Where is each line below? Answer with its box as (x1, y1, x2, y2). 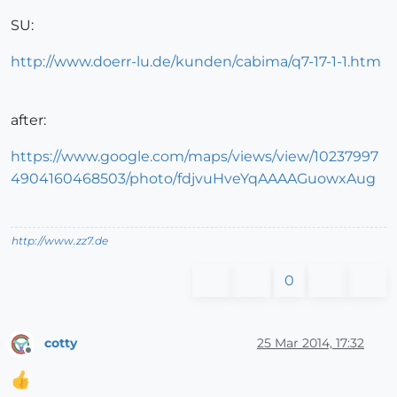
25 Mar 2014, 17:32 (257, 335, 364, 352)
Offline (27, 351, 62, 365)
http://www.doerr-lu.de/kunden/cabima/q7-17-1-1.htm (11, 52, 381, 70)
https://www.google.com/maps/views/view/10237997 (11, 147, 378, 165)
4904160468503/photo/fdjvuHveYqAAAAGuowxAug (11, 169, 376, 187)
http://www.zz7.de (12, 233, 108, 247)
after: (11, 111, 46, 128)
